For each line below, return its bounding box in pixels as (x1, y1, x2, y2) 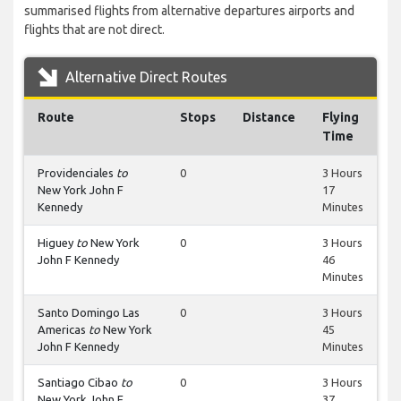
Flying (322, 110, 359, 125)
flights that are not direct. (24, 22, 165, 38)
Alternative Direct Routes (62, 69, 227, 86)
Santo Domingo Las (38, 306, 140, 320)
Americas (38, 323, 89, 337)
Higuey (38, 236, 76, 250)
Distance (243, 110, 295, 125)
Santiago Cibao (38, 376, 121, 389)
